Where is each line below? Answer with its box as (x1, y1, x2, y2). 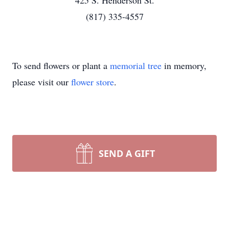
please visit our (12, 76, 71, 88)
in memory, (162, 59, 207, 72)
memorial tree (110, 59, 162, 72)
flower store (71, 76, 114, 88)
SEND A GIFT (99, 147, 155, 159)
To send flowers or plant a (12, 59, 110, 72)
